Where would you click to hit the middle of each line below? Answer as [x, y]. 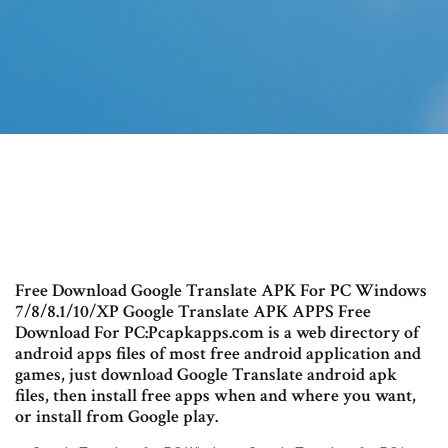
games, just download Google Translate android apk [206, 375]
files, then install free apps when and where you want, [215, 396]
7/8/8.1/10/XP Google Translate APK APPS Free [193, 312]
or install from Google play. [116, 417]
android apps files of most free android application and [218, 354]
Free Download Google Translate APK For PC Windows [221, 291]
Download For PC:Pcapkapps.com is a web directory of [217, 333]
